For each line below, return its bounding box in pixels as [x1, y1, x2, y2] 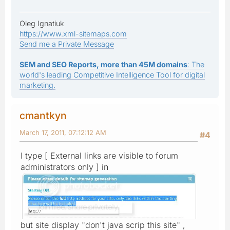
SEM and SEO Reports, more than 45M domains [20, 60, 187, 69]
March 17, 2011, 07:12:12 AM [20, 128, 106, 137]
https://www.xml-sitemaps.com [20, 29, 127, 38]
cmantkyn [20, 109, 67, 122]
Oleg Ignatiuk [20, 18, 64, 28]
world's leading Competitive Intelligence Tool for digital [20, 70, 205, 79]
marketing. [20, 80, 55, 89]
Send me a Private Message [20, 39, 114, 48]
